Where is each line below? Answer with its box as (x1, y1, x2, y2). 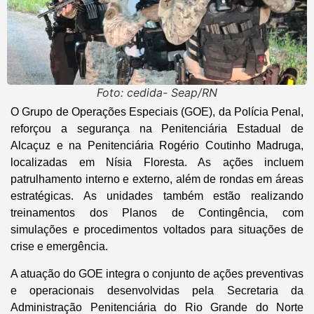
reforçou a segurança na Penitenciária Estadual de (11, 123, 303, 135)
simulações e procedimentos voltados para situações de (11, 224, 303, 236)
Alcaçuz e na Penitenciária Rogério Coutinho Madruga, (11, 139, 303, 152)
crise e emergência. (11, 240, 108, 253)
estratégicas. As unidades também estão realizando (11, 190, 303, 203)
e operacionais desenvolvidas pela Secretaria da (11, 284, 303, 296)
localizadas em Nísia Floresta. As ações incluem (11, 156, 303, 169)
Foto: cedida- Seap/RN (97, 86, 217, 100)
